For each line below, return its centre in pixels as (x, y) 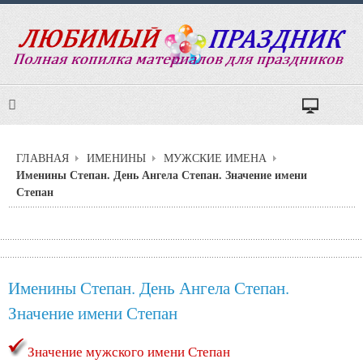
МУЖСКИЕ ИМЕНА (215, 158)
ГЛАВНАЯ (43, 158)
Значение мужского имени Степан (129, 351)
